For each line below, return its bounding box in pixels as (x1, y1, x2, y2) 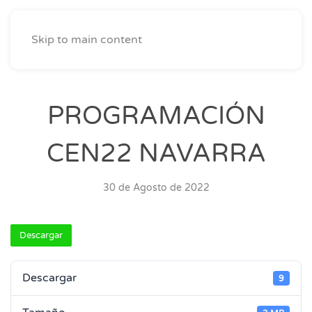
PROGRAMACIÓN (47, 101, 265, 131)
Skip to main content (31, 33, 142, 47)
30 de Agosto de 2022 (102, 182, 210, 194)
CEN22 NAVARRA (46, 139, 266, 169)
